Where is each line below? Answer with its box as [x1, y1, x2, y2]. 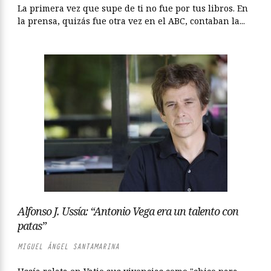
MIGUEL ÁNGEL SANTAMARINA [18, 241, 119, 252]
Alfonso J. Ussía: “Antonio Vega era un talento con [18, 204, 238, 218]
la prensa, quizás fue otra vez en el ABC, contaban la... [18, 15, 245, 27]
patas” [18, 218, 46, 233]
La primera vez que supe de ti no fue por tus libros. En [18, 2, 248, 14]
